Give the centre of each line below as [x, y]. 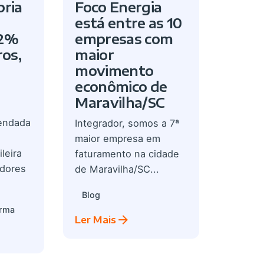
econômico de [121, 87]
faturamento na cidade [127, 154]
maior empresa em [118, 139]
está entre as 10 [128, 23]
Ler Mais [96, 219]
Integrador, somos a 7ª [127, 123]
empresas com [124, 39]
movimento [114, 71]
